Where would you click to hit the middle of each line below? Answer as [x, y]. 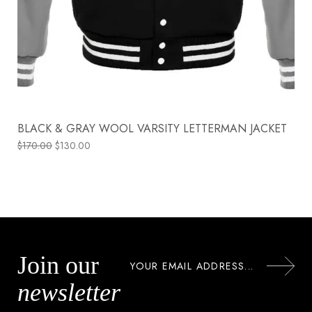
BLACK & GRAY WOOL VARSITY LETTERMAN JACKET [152, 129]
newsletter [69, 293]
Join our [58, 266]
